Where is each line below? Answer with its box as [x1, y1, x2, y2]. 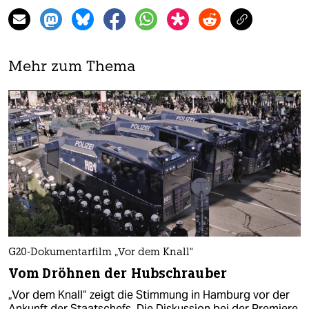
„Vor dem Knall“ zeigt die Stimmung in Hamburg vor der [8, 288, 290, 303]
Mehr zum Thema [8, 59, 136, 74]
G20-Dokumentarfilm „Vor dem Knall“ [8, 248, 193, 259]
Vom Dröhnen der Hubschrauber [8, 265, 227, 283]
